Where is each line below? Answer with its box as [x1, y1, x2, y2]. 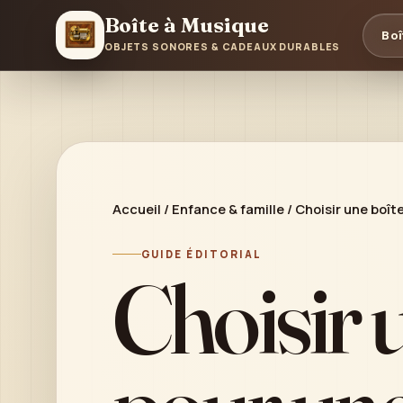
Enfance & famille [172, 200, 284, 218]
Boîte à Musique [104, 13, 269, 38]
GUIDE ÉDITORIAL [141, 247, 263, 261]
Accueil [112, 200, 161, 218]
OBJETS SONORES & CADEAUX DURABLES [104, 40, 341, 53]
